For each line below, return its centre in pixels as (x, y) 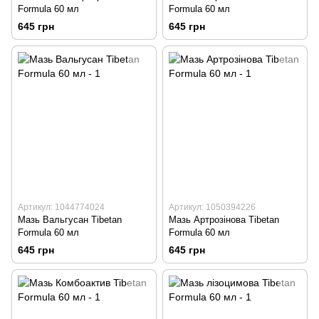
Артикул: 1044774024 (61, 208)
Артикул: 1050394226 (212, 208)
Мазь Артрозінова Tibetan (224, 220)
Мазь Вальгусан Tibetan (70, 220)
